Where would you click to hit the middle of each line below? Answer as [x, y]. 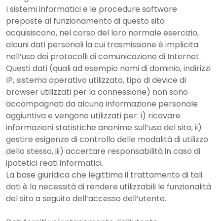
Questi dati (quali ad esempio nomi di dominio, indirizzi [108, 68]
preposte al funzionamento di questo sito [85, 21]
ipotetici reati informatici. [55, 163]
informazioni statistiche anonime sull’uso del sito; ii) [104, 128]
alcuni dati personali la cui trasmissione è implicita [102, 45]
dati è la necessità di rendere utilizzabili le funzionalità [109, 187]
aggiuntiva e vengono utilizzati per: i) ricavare [93, 116]
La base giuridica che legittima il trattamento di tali [104, 175]
